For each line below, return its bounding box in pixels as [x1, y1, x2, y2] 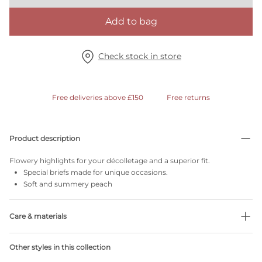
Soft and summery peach [23, 180, 112, 188]
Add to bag [105, 16, 157, 27]
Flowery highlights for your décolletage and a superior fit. [9, 156, 210, 165]
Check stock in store [98, 51, 181, 61]
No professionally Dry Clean [23, 249, 120, 258]
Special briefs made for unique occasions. [23, 168, 168, 177]
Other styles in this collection [9, 243, 111, 251]
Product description [9, 134, 80, 143]
